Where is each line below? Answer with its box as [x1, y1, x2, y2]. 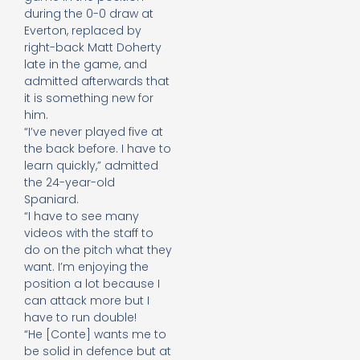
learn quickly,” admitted [24, 157, 158, 174]
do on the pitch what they [24, 242, 172, 259]
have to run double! [24, 309, 137, 326]
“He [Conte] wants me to [24, 326, 166, 343]
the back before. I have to [24, 141, 171, 157]
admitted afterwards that [24, 73, 170, 90]
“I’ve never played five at [24, 124, 163, 141]
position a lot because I [24, 276, 160, 292]
